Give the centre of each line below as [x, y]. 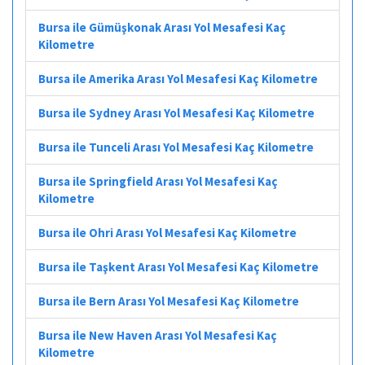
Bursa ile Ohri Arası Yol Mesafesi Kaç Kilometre [167, 232]
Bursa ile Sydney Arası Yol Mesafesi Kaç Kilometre [176, 112]
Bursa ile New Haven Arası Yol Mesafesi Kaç [158, 335]
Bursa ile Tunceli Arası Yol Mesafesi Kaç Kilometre [176, 147]
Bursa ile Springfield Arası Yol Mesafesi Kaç [158, 181]
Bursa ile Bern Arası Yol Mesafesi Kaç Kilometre [169, 301]
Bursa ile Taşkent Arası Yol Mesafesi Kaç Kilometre [178, 266]
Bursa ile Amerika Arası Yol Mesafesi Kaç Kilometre [178, 78]
